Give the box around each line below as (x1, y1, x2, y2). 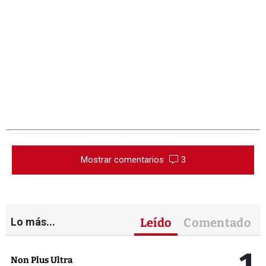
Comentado (183, 216, 251, 230)
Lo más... (11, 216, 55, 229)
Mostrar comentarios (80, 154, 166, 166)
